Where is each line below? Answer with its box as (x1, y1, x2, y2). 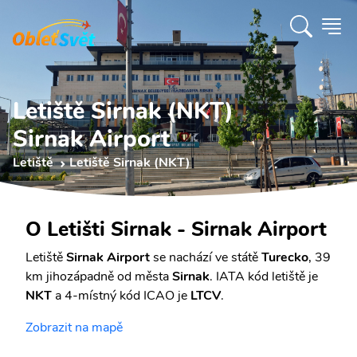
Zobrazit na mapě (25, 319, 123, 336)
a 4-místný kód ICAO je (52, 287, 190, 304)
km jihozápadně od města (25, 268, 172, 285)
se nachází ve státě (150, 249, 261, 266)
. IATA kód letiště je (210, 268, 318, 285)
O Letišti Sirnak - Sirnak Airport (25, 215, 327, 243)
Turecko (261, 249, 308, 266)
